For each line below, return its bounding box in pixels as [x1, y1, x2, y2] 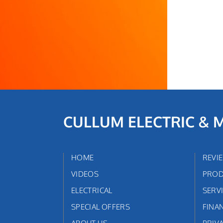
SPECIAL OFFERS [71, 202, 130, 211]
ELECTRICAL [71, 186, 112, 195]
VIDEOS [71, 169, 99, 178]
